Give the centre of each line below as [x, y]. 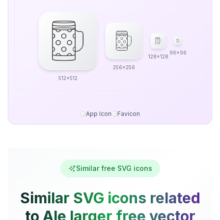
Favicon [129, 114]
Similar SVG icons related [110, 198]
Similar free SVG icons [114, 168]
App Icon [99, 114]
